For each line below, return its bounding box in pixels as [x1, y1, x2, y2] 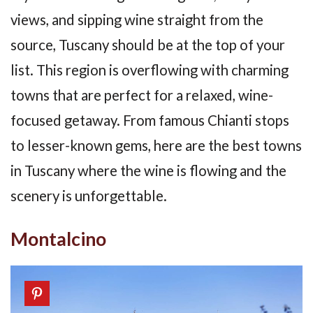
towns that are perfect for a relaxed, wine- [10, 87, 273, 104]
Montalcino [10, 228, 106, 251]
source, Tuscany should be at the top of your [10, 36, 285, 54]
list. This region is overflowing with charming [10, 61, 289, 79]
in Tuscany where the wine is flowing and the [10, 162, 286, 180]
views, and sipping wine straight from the [10, 11, 263, 29]
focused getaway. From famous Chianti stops [10, 112, 289, 129]
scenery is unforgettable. [10, 187, 167, 205]
